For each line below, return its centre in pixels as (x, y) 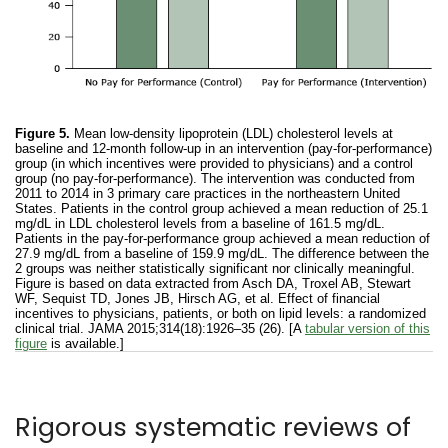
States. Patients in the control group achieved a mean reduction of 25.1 (221, 208)
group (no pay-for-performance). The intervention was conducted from (215, 178)
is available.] (85, 343)
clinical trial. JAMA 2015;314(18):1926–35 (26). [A (160, 328)
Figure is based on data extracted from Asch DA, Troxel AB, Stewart (213, 283)
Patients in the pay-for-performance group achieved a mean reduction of (222, 238)
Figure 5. (42, 133)
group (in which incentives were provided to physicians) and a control (214, 163)
